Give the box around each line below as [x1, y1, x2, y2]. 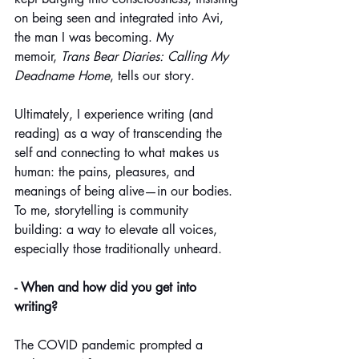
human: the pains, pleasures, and [14, 163, 199, 180]
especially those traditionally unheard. [14, 240, 222, 257]
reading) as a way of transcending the [14, 124, 226, 142]
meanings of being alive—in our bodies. [14, 182, 236, 200]
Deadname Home [14, 67, 110, 84]
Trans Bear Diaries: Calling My [61, 47, 232, 65]
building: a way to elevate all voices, [14, 220, 221, 238]
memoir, [14, 47, 61, 65]
